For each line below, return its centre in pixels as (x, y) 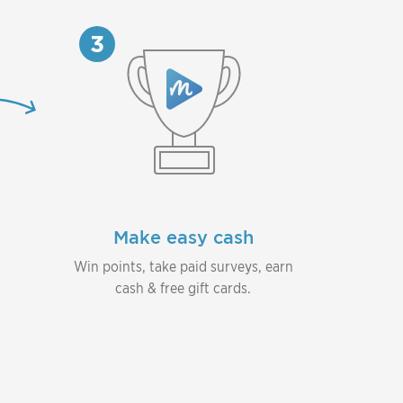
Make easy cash (183, 237)
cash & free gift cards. (183, 288)
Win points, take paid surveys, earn (183, 266)
